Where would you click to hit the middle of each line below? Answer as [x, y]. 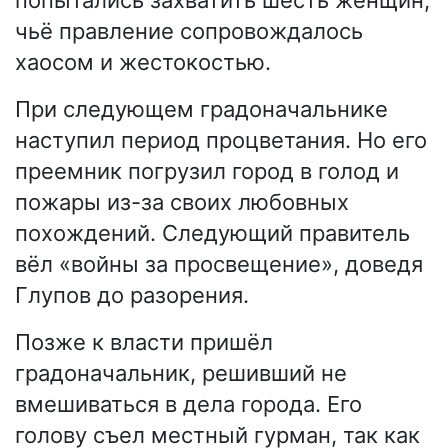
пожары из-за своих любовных [182, 201]
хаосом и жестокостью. [143, 61]
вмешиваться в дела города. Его [188, 403]
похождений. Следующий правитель [212, 232]
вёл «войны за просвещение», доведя [219, 263]
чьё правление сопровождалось [189, 30]
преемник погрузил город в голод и [207, 170]
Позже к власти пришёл [144, 341]
